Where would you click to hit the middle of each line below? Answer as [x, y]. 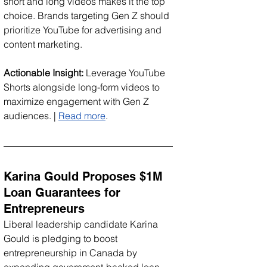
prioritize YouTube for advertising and [84, 30]
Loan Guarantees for [64, 192]
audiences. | [31, 115]
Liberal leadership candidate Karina [82, 224]
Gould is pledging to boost [62, 238]
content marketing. [43, 44]
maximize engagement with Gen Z [77, 101]
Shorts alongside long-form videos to [83, 87]
